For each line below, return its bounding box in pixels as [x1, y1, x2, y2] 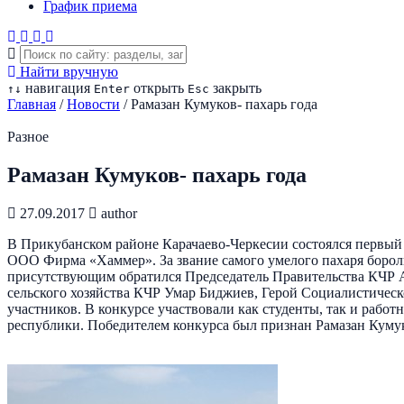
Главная [7, 96, 56, 112]
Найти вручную [16, 64, 118, 79]
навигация [22, 80, 90, 96]
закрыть [209, 80, 262, 96]
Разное [7, 129, 49, 144]
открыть [130, 80, 184, 96]
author [97, 205, 137, 221]
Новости [67, 96, 120, 112]
